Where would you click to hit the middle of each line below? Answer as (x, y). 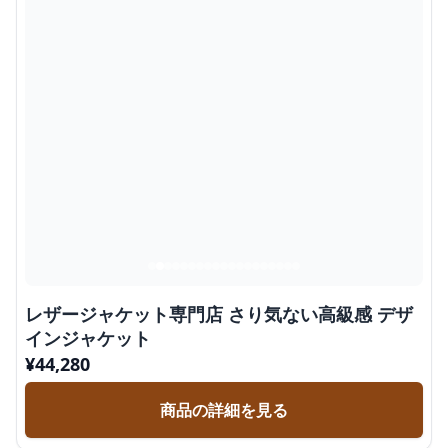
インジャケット (88, 338)
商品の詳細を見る (224, 410)
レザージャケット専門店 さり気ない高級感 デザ (219, 314)
